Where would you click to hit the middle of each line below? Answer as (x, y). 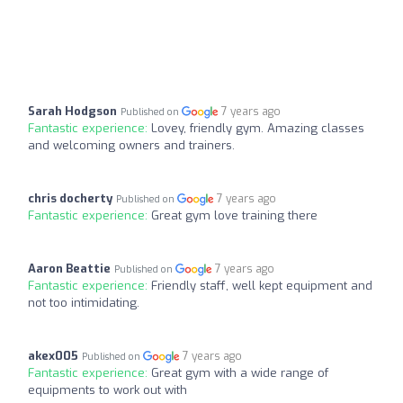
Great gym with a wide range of (240, 372)
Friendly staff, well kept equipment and (262, 285)
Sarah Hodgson (72, 111)
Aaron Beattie (69, 268)
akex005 (53, 355)
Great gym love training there (234, 215)
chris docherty (70, 198)
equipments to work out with (107, 390)
